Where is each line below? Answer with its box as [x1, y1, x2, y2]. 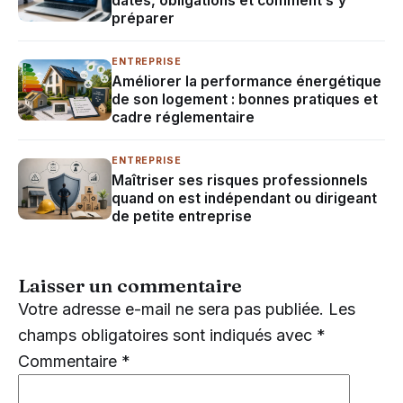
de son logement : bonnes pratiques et [112, 90, 378, 108]
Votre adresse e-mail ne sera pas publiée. [18, 299, 324, 318]
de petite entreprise [112, 207, 252, 225]
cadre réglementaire [112, 108, 255, 126]
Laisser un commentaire [18, 273, 242, 297]
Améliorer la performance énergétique [112, 72, 381, 90]
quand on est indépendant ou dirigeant [112, 189, 377, 207]
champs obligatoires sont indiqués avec [18, 325, 317, 345]
